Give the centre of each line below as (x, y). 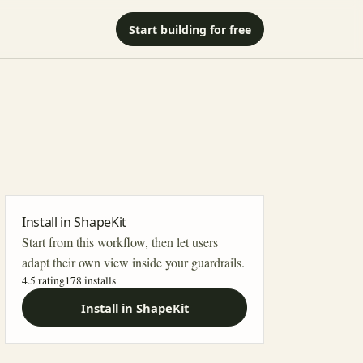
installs (99, 280)
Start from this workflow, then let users (120, 242)
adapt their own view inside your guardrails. (133, 262)
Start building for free (190, 29)
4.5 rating (43, 280)
